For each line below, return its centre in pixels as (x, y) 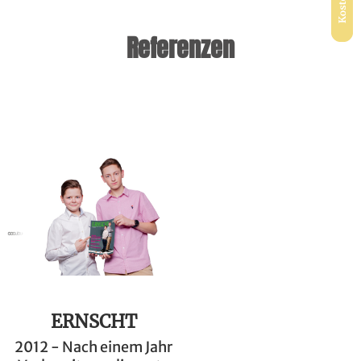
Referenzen (180, 48)
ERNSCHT (93, 322)
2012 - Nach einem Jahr (94, 347)
